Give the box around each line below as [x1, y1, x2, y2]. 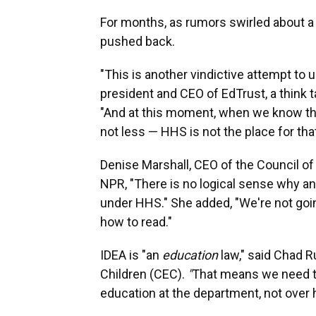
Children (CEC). [100, 267, 185, 282]
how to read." [100, 214, 172, 230]
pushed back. [100, 34, 175, 49]
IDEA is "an [100, 248, 162, 263]
